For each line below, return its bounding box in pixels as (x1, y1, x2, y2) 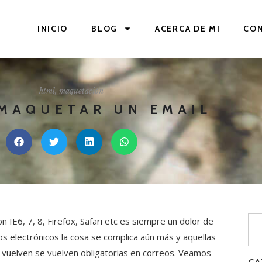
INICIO (37, 23, 68, 35)
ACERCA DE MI (155, 23, 220, 35)
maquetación (59, 86, 104, 95)
